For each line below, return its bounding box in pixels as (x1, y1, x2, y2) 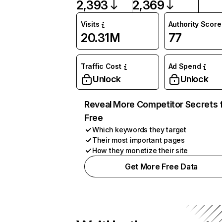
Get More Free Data (124, 162, 198, 171)
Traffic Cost (81, 62, 121, 70)
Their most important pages (92, 136, 185, 144)
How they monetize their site (92, 146, 188, 155)
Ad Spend (168, 62, 201, 70)
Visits (81, 20, 100, 28)
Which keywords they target (92, 125, 186, 134)
